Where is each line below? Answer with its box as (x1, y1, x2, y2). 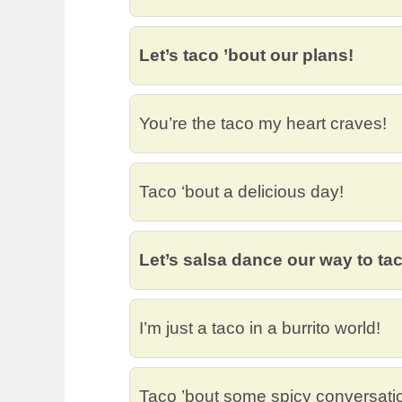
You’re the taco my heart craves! (139, 114, 387, 133)
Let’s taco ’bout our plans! (139, 46, 354, 65)
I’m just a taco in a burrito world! (139, 319, 380, 337)
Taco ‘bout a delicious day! (139, 182, 344, 201)
